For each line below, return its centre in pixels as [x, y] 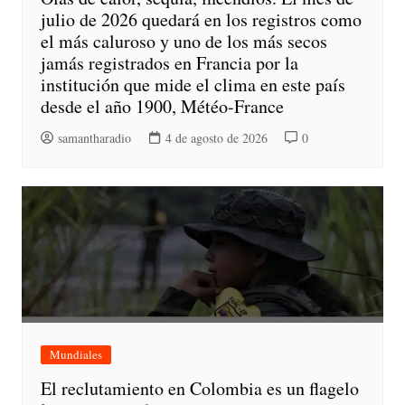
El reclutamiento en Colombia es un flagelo [199, 389]
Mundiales [75, 355]
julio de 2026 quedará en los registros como [201, 20]
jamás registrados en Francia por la [169, 63]
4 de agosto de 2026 [216, 138]
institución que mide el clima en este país [193, 85]
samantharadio [94, 138]
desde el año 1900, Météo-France [162, 107]
